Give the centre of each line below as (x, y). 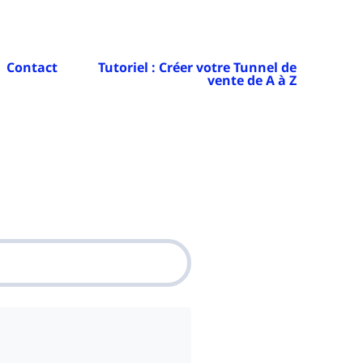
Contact (32, 67)
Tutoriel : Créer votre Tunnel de (197, 67)
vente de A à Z (252, 80)
